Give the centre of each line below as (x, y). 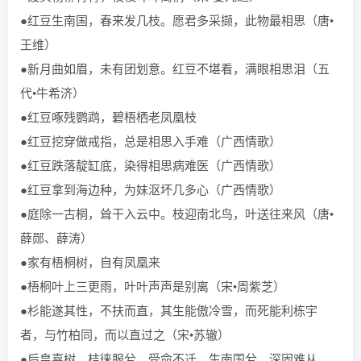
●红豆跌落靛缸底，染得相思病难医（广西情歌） (151, 165)
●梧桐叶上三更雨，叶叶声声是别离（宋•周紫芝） (153, 286)
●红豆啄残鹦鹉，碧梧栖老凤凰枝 (108, 116)
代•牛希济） (52, 92)
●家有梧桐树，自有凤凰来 (90, 261)
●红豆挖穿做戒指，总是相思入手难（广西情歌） (151, 141)
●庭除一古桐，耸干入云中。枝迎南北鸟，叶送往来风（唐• (177, 213)
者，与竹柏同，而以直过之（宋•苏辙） (125, 334)
